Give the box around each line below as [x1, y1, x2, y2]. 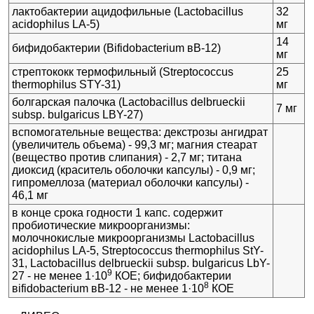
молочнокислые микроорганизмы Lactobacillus [11, 231, 254, 244]
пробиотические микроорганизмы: [11, 219, 190, 231]
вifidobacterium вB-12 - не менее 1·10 [11, 282, 204, 294]
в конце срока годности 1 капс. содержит [11, 206, 223, 219]
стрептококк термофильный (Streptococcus [11, 65, 233, 78]
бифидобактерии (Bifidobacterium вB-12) [11, 41, 221, 54]
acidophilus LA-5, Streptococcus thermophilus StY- [11, 244, 264, 257]
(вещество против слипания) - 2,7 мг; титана [11, 151, 242, 163]
